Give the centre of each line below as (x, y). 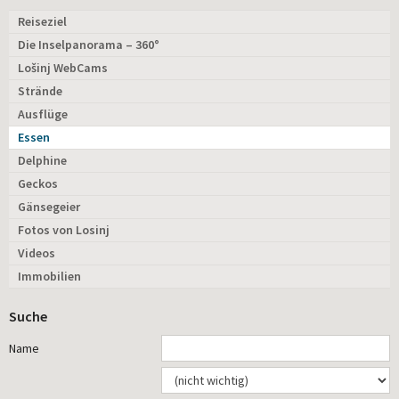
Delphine (42, 161)
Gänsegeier (49, 207)
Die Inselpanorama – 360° (89, 45)
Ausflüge (43, 114)
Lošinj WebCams (63, 68)
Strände (40, 91)
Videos (37, 253)
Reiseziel (42, 22)
